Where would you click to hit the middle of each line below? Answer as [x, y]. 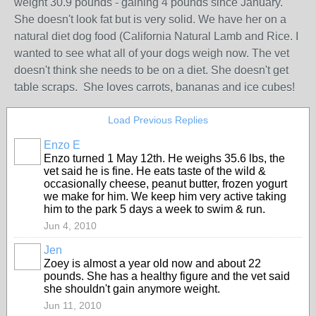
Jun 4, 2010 [70, 226]
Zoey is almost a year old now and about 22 [152, 263]
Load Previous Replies [158, 120]
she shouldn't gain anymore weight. [132, 289]
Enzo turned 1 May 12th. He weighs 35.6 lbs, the [164, 158]
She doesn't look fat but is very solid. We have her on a [150, 19]
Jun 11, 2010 [73, 305]
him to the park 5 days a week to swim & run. [154, 209]
